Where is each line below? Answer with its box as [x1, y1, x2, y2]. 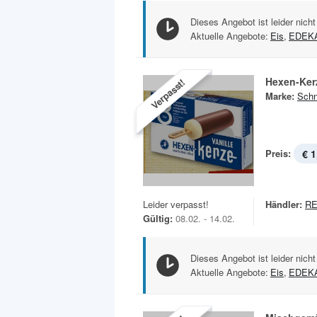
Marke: [265, 88, 294, 103]
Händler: [265, 197, 302, 211]
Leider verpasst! [143, 197, 209, 211]
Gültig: [143, 211, 173, 225]
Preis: [265, 146, 291, 160]
